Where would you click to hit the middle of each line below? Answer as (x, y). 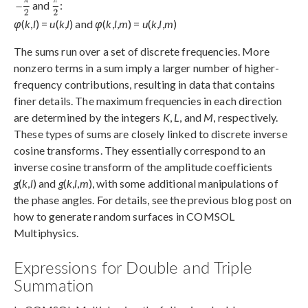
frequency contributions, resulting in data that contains (145, 85)
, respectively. (246, 118)
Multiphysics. (46, 233)
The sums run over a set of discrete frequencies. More (142, 52)
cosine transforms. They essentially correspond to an (140, 151)
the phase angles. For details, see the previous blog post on (153, 200)
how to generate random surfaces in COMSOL (124, 217)
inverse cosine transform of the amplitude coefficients (143, 167)
